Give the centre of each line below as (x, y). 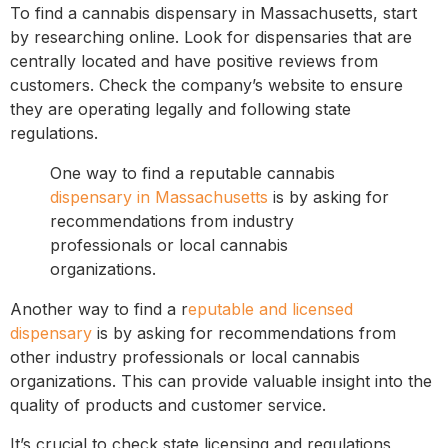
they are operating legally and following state (180, 109)
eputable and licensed (270, 309)
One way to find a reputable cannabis (192, 173)
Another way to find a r (99, 309)
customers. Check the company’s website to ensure (206, 85)
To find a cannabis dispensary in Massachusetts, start (213, 13)
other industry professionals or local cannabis (185, 357)
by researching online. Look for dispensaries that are (211, 37)
